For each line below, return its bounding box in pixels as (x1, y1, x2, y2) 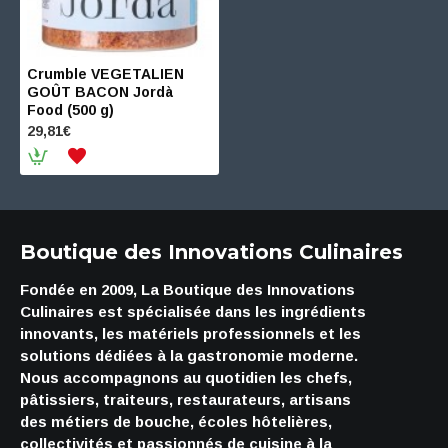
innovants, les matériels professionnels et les (20, 325, 361, 342)
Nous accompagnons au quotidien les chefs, (20, 369, 352, 386)
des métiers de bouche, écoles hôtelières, (20, 413, 332, 430)
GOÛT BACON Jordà (27, 84, 173, 100)
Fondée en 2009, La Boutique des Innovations (20, 281, 355, 298)
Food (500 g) (27, 102, 114, 118)
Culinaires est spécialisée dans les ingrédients (20, 303, 366, 320)
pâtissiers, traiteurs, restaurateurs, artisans (20, 391, 351, 408)
